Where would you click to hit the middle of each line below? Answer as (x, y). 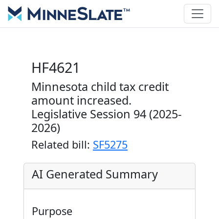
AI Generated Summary (95, 174)
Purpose (52, 211)
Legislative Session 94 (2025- (107, 114)
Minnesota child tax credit (100, 87)
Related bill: (62, 144)
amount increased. (81, 100)
